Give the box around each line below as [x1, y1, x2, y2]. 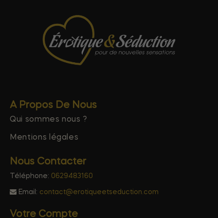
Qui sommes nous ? [10, 115, 88, 124]
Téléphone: [10, 172, 51, 180]
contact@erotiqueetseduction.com [39, 188, 159, 196]
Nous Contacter [10, 157, 86, 167]
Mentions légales [10, 133, 79, 142]
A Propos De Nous [10, 100, 97, 110]
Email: [17, 188, 39, 196]
